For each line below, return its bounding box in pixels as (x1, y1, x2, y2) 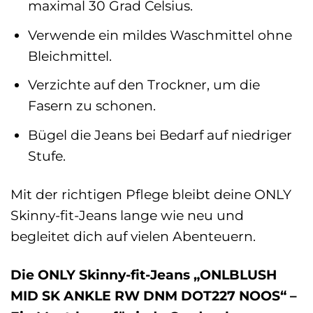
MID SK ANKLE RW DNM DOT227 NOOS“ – (10, 286, 297, 304)
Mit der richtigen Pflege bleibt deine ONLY (10, 185, 291, 203)
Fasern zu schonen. (27, 97, 156, 115)
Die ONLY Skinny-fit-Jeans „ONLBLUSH (10, 265, 277, 283)
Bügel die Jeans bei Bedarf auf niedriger (27, 126, 292, 143)
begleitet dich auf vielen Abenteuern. (10, 227, 256, 245)
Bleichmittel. (27, 47, 112, 64)
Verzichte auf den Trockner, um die (27, 76, 260, 94)
